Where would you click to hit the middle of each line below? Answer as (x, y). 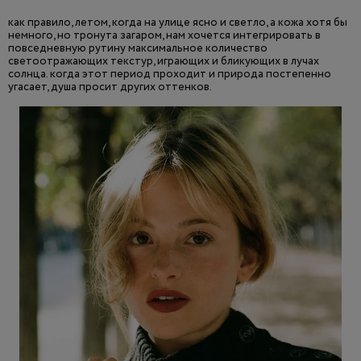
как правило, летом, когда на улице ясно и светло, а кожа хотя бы (178, 23)
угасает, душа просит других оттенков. (110, 87)
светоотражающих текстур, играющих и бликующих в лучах (164, 61)
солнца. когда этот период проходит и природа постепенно (170, 74)
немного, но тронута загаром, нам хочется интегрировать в (164, 35)
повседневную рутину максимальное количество (138, 48)
